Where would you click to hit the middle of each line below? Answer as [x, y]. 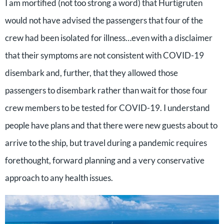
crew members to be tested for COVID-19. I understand [107, 107]
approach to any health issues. [59, 177]
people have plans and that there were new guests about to [111, 125]
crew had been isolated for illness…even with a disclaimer [109, 37]
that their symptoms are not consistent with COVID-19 [104, 55]
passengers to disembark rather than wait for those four [106, 90]
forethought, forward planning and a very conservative [105, 160]
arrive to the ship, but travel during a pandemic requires [106, 142]
